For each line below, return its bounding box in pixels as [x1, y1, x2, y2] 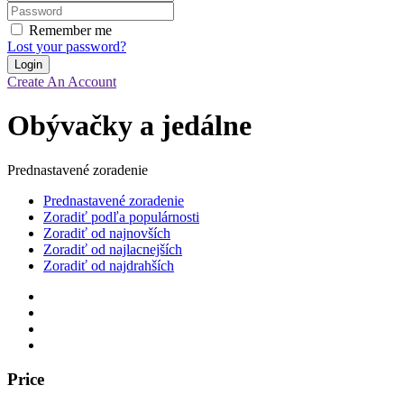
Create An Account [7, 73, 116, 89]
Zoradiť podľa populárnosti [43, 208, 199, 225]
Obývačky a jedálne [7, 109, 252, 142]
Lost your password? [7, 38, 126, 54]
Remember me [29, 22, 112, 38]
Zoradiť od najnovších [43, 225, 170, 241]
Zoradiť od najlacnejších [43, 241, 182, 257]
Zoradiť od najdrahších [43, 257, 174, 273]
